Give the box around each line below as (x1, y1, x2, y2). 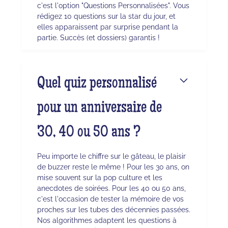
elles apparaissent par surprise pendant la (37, 22, 178, 32)
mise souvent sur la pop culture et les (37, 173, 162, 182)
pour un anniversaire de (37, 100, 162, 118)
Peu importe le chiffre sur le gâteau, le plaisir (37, 152, 186, 161)
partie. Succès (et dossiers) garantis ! (37, 33, 160, 42)
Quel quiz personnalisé (37, 76, 157, 93)
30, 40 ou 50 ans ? (37, 125, 140, 142)
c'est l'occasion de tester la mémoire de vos (37, 194, 184, 204)
